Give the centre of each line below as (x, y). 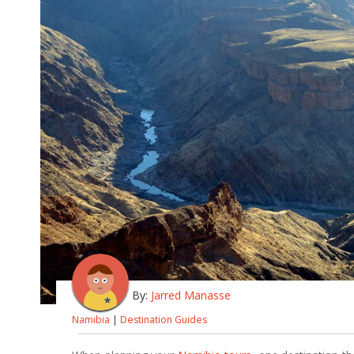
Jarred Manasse (191, 295)
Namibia (91, 319)
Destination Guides (164, 319)
